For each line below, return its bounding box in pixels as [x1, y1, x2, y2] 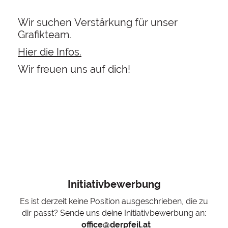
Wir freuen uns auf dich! [18, 63, 130, 75]
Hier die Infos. [18, 46, 81, 58]
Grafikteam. [18, 28, 71, 41]
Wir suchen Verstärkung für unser [18, 16, 178, 28]
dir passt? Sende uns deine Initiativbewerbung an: [22, 208, 206, 218]
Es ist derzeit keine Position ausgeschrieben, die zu [20, 196, 208, 206]
